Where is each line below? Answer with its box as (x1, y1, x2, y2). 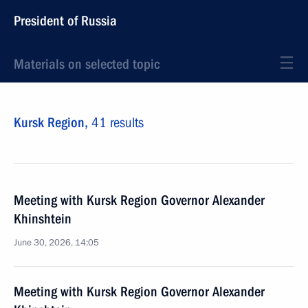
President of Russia (14, 12, 117, 29)
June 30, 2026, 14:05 (14, 236, 99, 249)
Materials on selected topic (14, 56, 159, 72)
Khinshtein (14, 210, 71, 227)
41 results (91, 114, 144, 131)
